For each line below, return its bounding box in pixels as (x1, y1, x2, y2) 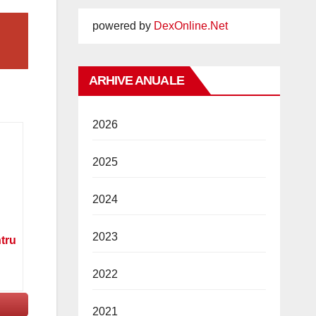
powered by (92, 19, 154, 32)
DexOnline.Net (153, 19, 228, 32)
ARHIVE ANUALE (88, 73, 184, 87)
